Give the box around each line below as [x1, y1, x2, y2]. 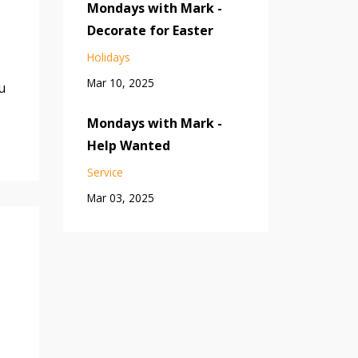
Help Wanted [86, 136, 170, 154]
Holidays [86, 49, 130, 65]
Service [86, 164, 123, 180]
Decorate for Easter [86, 21, 213, 39]
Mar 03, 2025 [86, 189, 154, 205]
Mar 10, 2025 [86, 74, 154, 90]
